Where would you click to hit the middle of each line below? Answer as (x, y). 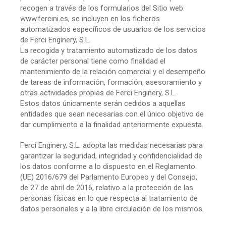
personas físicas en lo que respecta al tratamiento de (109, 198)
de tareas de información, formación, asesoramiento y (111, 82)
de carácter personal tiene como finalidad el (93, 61)
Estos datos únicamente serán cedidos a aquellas (103, 103)
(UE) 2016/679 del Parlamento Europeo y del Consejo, (109, 177)
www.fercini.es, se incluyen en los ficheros (90, 18)
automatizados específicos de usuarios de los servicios (113, 29)
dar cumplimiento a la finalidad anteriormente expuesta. (112, 124)
